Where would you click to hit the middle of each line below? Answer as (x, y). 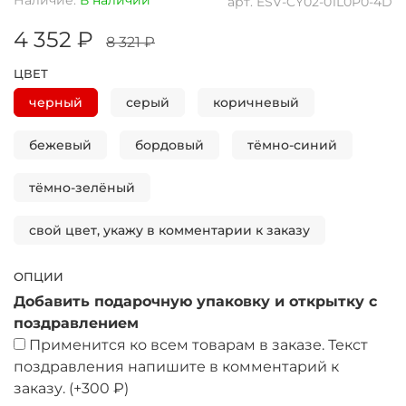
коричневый (256, 102)
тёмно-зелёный (82, 187)
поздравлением (76, 323)
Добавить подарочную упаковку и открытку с (195, 301)
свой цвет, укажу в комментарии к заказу (169, 230)
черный (56, 102)
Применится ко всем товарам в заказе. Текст (198, 344)
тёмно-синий (292, 145)
